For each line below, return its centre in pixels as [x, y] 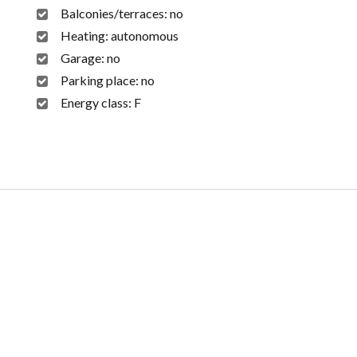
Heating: [86, 36]
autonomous [145, 36]
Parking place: [101, 80]
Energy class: [97, 103]
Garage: [84, 58]
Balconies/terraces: [115, 14]
